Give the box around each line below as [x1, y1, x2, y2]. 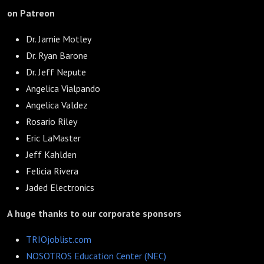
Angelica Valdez [26, 99, 88, 111]
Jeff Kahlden [26, 148, 77, 160]
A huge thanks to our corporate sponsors [7, 207, 181, 219]
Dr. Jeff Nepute [26, 66, 86, 78]
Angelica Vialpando [26, 82, 100, 94]
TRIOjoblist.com [26, 233, 91, 245]
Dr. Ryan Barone [26, 49, 88, 61]
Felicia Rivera [26, 165, 78, 177]
